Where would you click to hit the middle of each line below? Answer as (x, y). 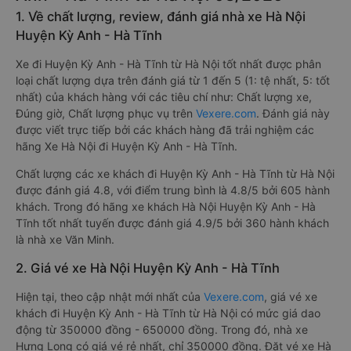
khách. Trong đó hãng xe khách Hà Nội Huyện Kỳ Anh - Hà (166, 206)
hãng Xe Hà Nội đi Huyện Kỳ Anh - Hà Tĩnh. (127, 146)
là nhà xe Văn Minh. (65, 239)
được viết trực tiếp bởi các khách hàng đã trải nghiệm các (165, 130)
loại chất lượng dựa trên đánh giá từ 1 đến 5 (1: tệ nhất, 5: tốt (173, 80)
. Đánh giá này (293, 113)
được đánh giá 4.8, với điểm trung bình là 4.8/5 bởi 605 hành (173, 190)
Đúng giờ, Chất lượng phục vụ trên (106, 113)
